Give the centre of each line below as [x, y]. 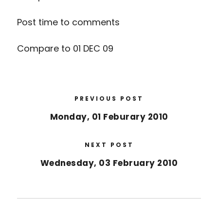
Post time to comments [68, 22]
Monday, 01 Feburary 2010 [109, 117]
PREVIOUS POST [109, 98]
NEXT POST [109, 145]
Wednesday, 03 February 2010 [109, 163]
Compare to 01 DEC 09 [65, 48]
